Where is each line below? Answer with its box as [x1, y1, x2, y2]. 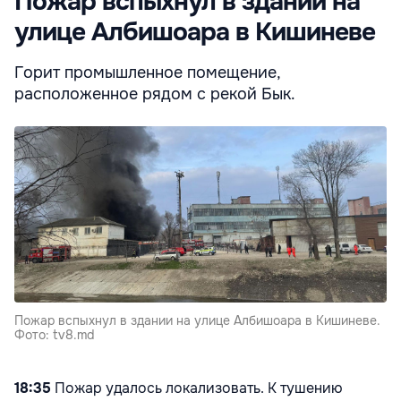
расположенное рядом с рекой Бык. [14, 84, 295, 105]
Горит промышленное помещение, [14, 63, 280, 83]
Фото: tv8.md [14, 326, 94, 343]
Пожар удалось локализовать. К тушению [51, 378, 343, 397]
